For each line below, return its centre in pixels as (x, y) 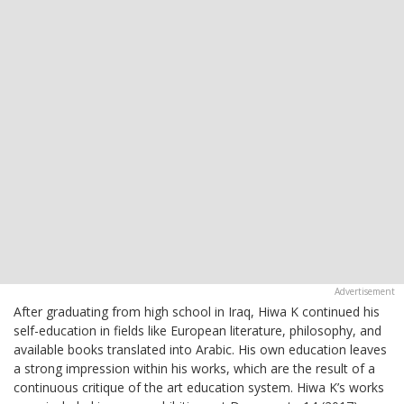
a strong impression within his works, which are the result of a (194, 369)
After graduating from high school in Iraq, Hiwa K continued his (197, 312)
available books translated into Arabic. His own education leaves (200, 350)
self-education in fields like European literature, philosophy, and (197, 331)
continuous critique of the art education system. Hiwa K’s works (199, 388)
